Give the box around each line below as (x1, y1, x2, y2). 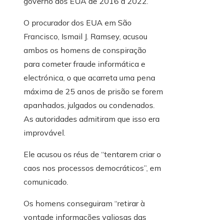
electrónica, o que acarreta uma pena (24, 73, 155, 83)
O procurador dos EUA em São (24, 18, 132, 28)
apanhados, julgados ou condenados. (24, 100, 155, 110)
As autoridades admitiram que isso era (24, 114, 160, 124)
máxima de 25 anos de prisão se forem (24, 86, 163, 97)
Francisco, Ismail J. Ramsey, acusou (24, 31, 147, 42)
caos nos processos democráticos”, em (24, 163, 161, 173)
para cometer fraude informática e (24, 59, 145, 69)
